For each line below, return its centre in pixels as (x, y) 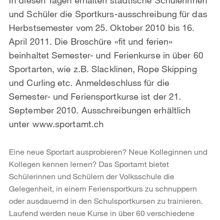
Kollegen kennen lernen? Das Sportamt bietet (89, 164)
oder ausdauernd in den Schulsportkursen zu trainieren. (106, 200)
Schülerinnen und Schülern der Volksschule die (92, 176)
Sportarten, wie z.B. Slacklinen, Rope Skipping (103, 69)
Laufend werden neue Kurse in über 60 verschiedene (102, 213)
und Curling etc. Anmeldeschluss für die (89, 82)
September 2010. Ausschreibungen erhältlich (100, 110)
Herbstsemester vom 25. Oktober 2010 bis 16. (102, 27)
